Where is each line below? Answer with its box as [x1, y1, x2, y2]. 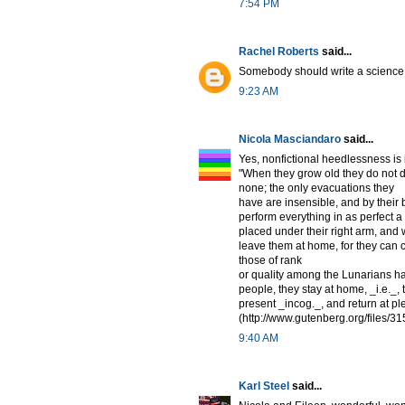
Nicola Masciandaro [239, 132, 341, 146]
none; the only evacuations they [239, 181, 394, 194]
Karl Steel [239, 379, 289, 392]
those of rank [239, 253, 302, 267]
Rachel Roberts [239, 44, 319, 58]
